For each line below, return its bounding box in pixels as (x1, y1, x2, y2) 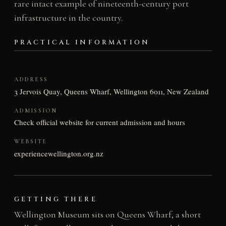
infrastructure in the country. (14, 12, 123, 23)
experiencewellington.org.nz (14, 148, 103, 159)
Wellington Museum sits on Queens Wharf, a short (14, 209, 201, 220)
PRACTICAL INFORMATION (14, 38, 150, 47)
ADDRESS (14, 76, 48, 83)
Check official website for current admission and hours (14, 117, 185, 128)
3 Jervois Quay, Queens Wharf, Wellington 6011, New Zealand (14, 86, 209, 96)
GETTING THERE (14, 195, 97, 204)
